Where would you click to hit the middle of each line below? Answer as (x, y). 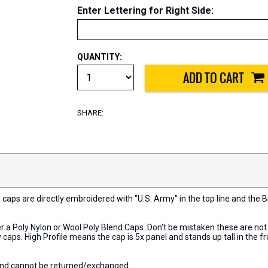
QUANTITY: (100, 57)
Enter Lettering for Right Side (144, 10)
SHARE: (90, 113)
